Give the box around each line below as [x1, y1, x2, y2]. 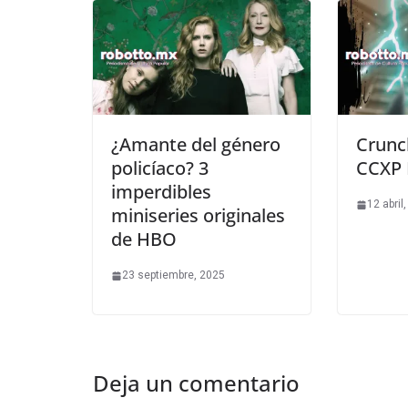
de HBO [111, 227, 177, 252]
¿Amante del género [111, 132, 280, 158]
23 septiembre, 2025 [122, 269, 225, 282]
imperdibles [111, 179, 211, 205]
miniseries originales [111, 203, 285, 229]
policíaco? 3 [111, 156, 209, 181]
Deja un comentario [93, 368, 300, 399]
